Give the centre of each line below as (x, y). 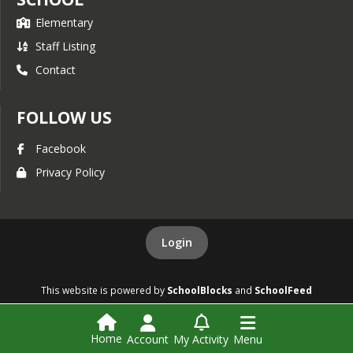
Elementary (64, 22)
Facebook (61, 149)
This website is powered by (104, 290)
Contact (56, 70)
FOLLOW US (64, 117)
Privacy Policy (70, 172)
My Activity (201, 339)
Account (148, 339)
